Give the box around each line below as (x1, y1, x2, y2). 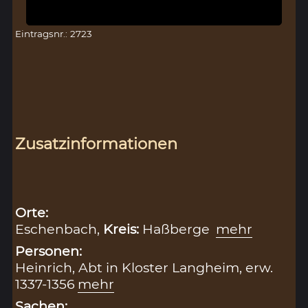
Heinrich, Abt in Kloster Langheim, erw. (15, 259, 274, 276)
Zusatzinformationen (15, 134, 178, 154)
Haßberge (142, 221, 214, 238)
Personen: (15, 243, 82, 260)
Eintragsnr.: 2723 (15, 28, 93, 40)
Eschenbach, (15, 221, 104, 238)
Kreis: (103, 221, 143, 238)
